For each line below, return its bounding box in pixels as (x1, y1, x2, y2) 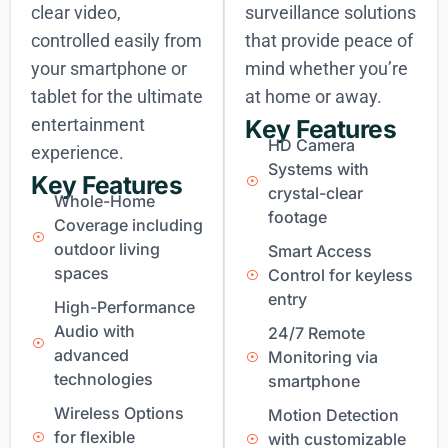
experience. (31, 141, 124, 163)
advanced (53, 345, 129, 366)
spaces (53, 263, 109, 284)
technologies (53, 369, 153, 390)
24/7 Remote (267, 323, 365, 344)
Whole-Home (53, 191, 155, 212)
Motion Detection (267, 405, 399, 426)
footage (267, 207, 327, 228)
